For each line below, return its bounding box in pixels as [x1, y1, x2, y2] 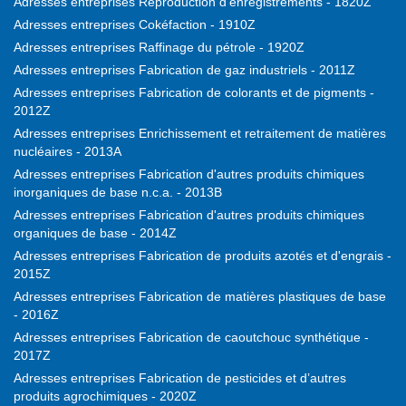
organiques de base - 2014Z [14, 226, 177, 241]
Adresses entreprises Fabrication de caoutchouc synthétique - [14, 330, 369, 345]
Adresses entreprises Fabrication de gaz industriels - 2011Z [14, 63, 355, 78]
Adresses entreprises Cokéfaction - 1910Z [14, 17, 256, 33]
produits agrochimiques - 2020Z [14, 389, 197, 404]
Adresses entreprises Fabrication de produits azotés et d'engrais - [14, 248, 391, 264]
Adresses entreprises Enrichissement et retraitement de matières [14, 126, 386, 141]
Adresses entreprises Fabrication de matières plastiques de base [14, 289, 386, 304]
